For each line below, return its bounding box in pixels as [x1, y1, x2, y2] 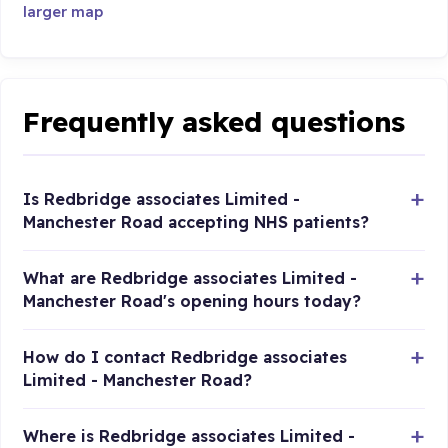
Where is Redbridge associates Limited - [23, 425, 356, 446]
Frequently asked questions [23, 104, 406, 140]
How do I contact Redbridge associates [23, 346, 348, 367]
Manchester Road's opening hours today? [23, 290, 362, 311]
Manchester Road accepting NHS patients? [23, 211, 370, 232]
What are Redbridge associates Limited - [23, 267, 358, 288]
